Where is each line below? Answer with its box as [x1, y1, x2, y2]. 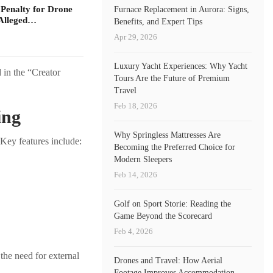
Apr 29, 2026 [114, 32, 158, 41]
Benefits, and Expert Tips [114, 16, 203, 26]
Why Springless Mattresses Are [114, 130, 221, 140]
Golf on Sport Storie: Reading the [114, 199, 232, 208]
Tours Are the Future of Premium [114, 73, 230, 83]
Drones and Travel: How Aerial [114, 255, 223, 265]
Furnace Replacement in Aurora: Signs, [114, 4, 250, 14]
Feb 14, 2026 [114, 169, 158, 179]
